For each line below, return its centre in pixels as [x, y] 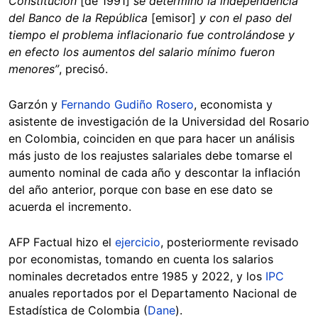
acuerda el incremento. [72, 206]
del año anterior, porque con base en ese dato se [141, 189]
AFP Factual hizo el [62, 242]
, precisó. [85, 68]
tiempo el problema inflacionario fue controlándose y [152, 34]
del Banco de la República [78, 17]
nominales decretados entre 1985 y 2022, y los [137, 276]
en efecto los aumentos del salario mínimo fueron [142, 51]
